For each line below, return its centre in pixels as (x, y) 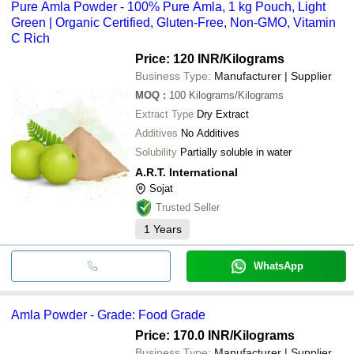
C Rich (30, 38)
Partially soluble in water (236, 152)
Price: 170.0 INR (183, 335)
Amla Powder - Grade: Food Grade (108, 314)
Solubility (156, 152)
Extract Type (164, 114)
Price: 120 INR (177, 58)
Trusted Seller (188, 207)
